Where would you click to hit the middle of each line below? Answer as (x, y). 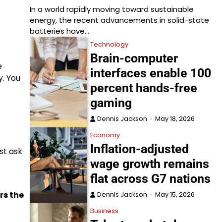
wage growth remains (150, 164)
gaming (111, 103)
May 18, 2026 (175, 119)
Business (105, 211)
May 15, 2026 (175, 195)
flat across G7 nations (151, 179)
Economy (105, 135)
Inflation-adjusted (140, 149)
